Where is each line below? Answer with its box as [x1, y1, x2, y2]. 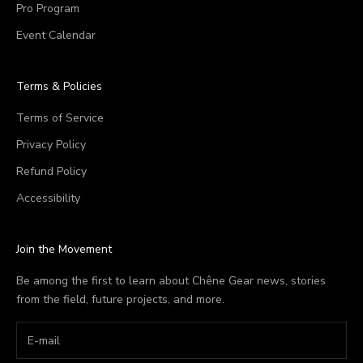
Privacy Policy [16, 137, 86, 153]
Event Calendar [16, 28, 96, 44]
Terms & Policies [16, 79, 102, 95]
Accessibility [16, 190, 80, 207]
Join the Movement [16, 241, 112, 258]
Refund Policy [16, 164, 87, 180]
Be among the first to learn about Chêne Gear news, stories [16, 273, 326, 289]
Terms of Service [16, 110, 104, 126]
